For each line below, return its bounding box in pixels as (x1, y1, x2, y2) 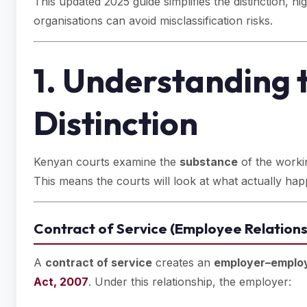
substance (180, 155, 238, 169)
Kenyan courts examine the (34, 155, 180, 169)
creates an (152, 256, 214, 269)
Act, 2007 (34, 275, 88, 288)
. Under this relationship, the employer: (88, 275, 291, 288)
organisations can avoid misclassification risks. (34, 14, 273, 27)
